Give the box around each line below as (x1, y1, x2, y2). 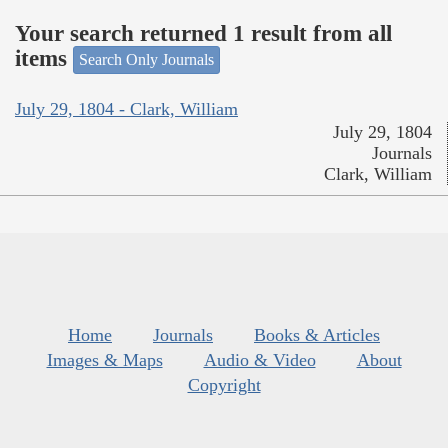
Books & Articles (254, 324, 380, 345)
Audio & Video (203, 349, 316, 370)
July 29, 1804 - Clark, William (15, 98, 238, 119)
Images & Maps (46, 349, 163, 370)
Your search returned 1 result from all (15, 20, 392, 46)
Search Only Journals (79, 51, 214, 69)
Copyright (187, 374, 261, 395)
